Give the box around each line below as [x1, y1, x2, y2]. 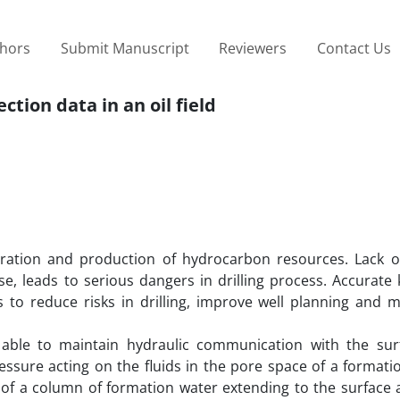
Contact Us [316, 37, 391, 58]
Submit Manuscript [60, 37, 189, 58]
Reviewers [219, 37, 287, 58]
